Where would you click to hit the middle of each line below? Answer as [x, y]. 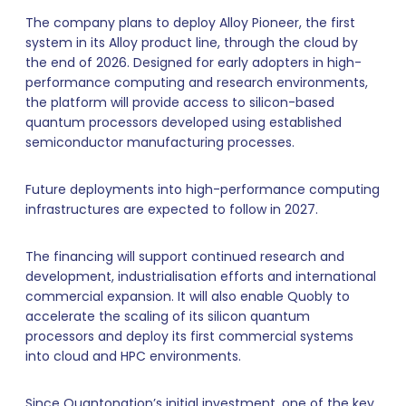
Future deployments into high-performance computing [203, 190]
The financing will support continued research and [185, 257]
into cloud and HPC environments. [133, 357]
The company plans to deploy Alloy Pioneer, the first [190, 23]
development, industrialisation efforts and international [201, 277]
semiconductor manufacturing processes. [160, 143]
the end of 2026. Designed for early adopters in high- [193, 63]
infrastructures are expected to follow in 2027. [172, 210]
